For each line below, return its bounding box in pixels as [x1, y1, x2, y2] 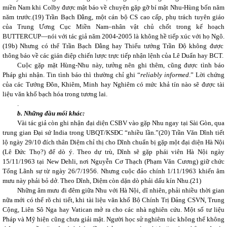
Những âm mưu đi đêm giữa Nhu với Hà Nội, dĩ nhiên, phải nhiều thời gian [17, 186, 224, 194]
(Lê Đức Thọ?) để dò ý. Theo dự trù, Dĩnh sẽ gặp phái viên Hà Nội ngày [3, 148, 224, 156]
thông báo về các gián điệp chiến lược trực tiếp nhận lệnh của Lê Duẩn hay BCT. [3, 52, 223, 59]
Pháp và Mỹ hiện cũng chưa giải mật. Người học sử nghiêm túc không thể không [3, 215, 224, 223]
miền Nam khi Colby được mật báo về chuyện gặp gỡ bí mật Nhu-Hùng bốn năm [3, 4, 224, 11]
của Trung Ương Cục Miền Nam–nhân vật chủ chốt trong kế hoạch [3, 23, 224, 30]
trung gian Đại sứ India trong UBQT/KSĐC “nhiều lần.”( [3, 129, 161, 136]
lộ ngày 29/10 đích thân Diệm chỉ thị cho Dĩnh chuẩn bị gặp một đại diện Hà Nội [3, 138, 224, 146]
